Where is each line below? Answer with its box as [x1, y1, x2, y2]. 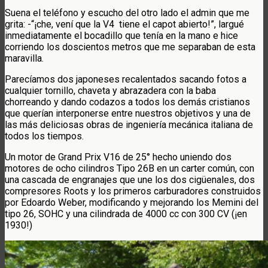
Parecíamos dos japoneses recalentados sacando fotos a [5, 73, 246, 85]
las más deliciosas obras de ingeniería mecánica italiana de [5, 118, 253, 130]
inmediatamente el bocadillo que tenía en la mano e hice [5, 29, 238, 41]
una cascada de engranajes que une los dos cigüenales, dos [5, 173, 255, 185]
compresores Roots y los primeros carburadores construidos [5, 185, 261, 197]
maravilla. [5, 52, 44, 64]
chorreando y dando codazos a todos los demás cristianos [5, 96, 250, 108]
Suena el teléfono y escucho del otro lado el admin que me [5, 7, 249, 19]
